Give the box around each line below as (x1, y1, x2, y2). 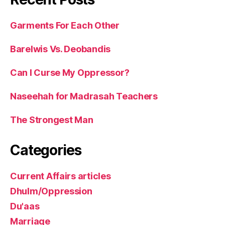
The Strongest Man (10, 114, 93, 125)
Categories (10, 141, 81, 159)
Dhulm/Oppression (10, 185, 92, 196)
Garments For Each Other (10, 20, 120, 31)
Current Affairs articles (10, 170, 111, 181)
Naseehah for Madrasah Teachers (10, 90, 158, 101)
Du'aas (10, 200, 40, 211)
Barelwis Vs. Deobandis (10, 43, 111, 54)
